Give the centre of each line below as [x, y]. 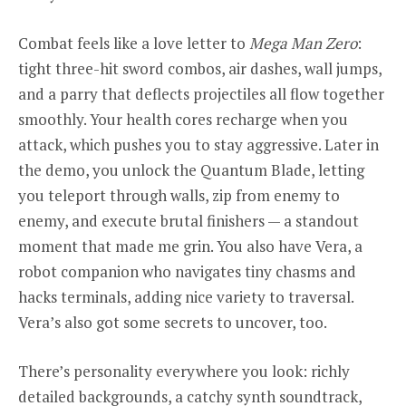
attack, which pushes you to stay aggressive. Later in [198, 144]
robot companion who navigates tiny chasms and [187, 271]
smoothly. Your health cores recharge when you [183, 119]
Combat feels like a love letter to [134, 43]
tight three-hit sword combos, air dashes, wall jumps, [200, 68]
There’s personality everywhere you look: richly [184, 371]
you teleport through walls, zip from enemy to [179, 195]
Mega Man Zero [303, 43]
